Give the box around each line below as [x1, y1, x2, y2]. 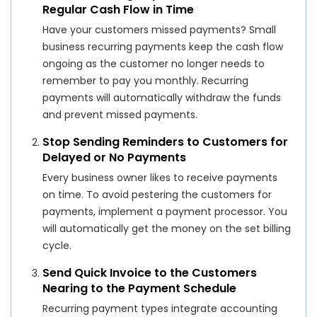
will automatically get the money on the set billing [42, 221, 292, 236]
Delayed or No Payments [42, 149, 187, 166]
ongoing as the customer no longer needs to [42, 56, 265, 71]
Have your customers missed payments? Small [42, 22, 277, 37]
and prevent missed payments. [42, 107, 198, 122]
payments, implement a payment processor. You [42, 204, 288, 219]
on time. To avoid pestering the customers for [42, 187, 272, 202]
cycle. [42, 238, 72, 253]
